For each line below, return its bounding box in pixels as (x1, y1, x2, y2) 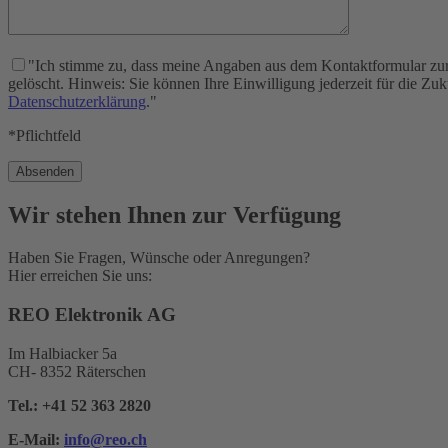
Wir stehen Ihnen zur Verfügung (8, 202, 341, 229)
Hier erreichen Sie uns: (8, 267, 152, 285)
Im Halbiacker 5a (8, 344, 117, 362)
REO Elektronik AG (8, 303, 176, 325)
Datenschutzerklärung (8, 93, 146, 111)
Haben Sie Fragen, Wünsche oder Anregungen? (8, 249, 310, 267)
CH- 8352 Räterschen (8, 362, 146, 380)
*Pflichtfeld (8, 127, 81, 145)
